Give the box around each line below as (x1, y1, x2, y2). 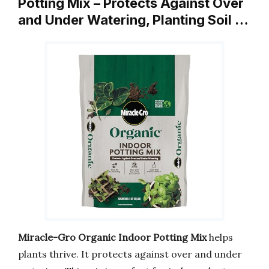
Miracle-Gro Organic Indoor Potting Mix (18, 231, 207, 244)
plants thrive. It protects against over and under (18, 248, 242, 261)
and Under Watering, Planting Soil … (18, 11, 249, 28)
